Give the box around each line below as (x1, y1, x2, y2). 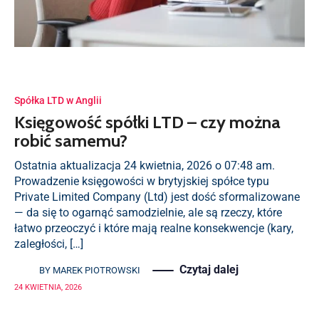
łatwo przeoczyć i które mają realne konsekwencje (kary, (14, 221, 293, 235)
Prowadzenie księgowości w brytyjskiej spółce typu (14, 174, 269, 188)
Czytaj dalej (179, 263, 239, 276)
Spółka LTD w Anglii (14, 95, 102, 106)
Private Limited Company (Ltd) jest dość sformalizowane (14, 190, 300, 204)
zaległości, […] (14, 237, 83, 251)
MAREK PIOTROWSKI (53, 265, 140, 276)
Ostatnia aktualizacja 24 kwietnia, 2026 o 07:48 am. (14, 159, 275, 172)
